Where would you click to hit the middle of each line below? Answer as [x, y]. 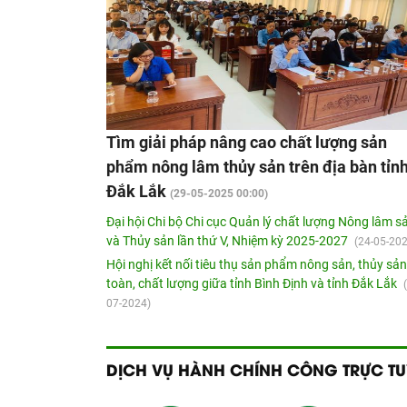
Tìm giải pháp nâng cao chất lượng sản [247, 143]
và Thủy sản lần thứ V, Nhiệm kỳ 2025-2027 [228, 241]
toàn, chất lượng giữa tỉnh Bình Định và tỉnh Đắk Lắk [253, 284]
